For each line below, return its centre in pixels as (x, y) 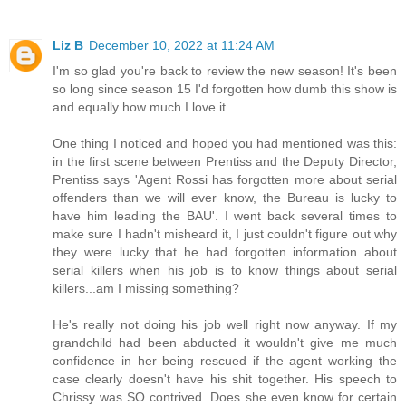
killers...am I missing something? (146, 289)
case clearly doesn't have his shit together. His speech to (225, 379)
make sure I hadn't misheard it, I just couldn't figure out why (225, 234)
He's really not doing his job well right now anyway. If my (225, 325)
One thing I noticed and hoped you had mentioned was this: (225, 144)
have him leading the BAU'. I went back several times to (225, 216)
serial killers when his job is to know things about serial (225, 271)
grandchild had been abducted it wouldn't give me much (225, 343)
